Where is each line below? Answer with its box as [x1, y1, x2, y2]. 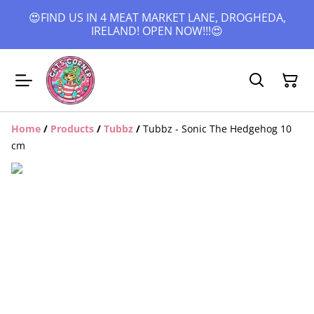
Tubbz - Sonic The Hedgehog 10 [143, 122, 292, 135]
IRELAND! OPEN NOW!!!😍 [91, 23, 223, 39]
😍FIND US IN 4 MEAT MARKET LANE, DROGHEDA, [28, 10, 286, 25]
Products [50, 122, 94, 135]
